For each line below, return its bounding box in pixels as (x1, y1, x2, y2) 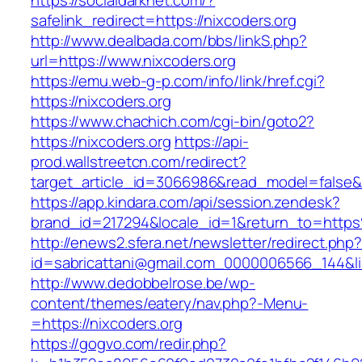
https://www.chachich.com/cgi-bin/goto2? (31, 111, 315, 133)
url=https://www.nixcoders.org (31, 50, 237, 72)
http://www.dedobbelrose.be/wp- (31, 272, 255, 294)
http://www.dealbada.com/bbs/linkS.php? (31, 30, 308, 52)
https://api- (174, 131, 249, 153)
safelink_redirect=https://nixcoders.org (31, 10, 297, 32)
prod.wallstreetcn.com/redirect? (31, 151, 246, 173)
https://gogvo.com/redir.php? (31, 333, 227, 355)
